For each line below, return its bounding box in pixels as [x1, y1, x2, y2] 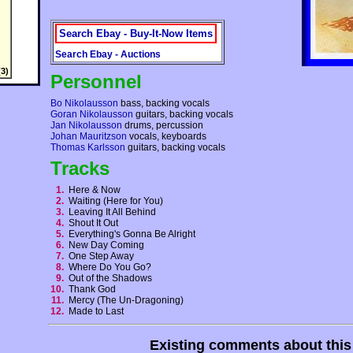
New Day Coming [69, 240, 149, 251]
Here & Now [69, 184, 125, 196]
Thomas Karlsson [50, 142, 125, 154]
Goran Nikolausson [50, 109, 133, 121]
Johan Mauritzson [50, 131, 127, 143]
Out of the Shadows [69, 273, 157, 284]
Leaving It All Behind [69, 206, 161, 218]
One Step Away [69, 251, 139, 262]
